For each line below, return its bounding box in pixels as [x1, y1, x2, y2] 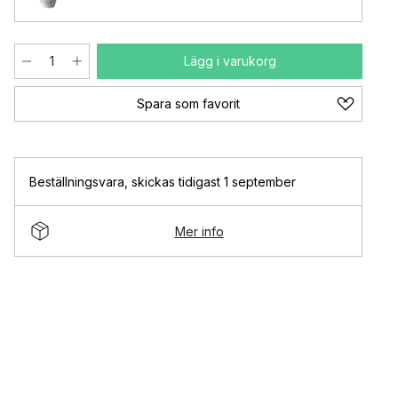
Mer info [174, 223, 224, 239]
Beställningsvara [29, 174, 124, 189]
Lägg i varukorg [183, 53, 276, 68]
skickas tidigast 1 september [131, 174, 296, 189]
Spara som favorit [137, 96, 240, 111]
